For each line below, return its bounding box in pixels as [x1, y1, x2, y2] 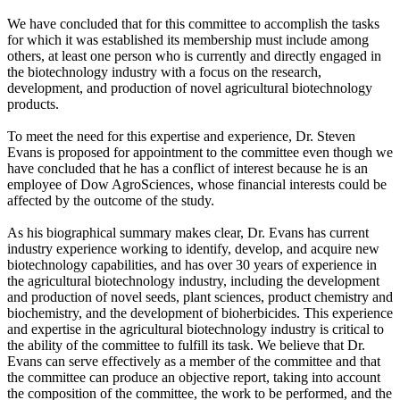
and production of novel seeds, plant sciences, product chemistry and [7, 288, 393, 304]
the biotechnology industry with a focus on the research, [7, 63, 321, 79]
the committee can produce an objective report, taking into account [7, 369, 380, 385]
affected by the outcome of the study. [7, 192, 214, 208]
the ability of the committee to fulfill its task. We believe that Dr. [7, 337, 365, 353]
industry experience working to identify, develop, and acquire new [7, 240, 379, 256]
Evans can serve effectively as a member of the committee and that [7, 353, 380, 369]
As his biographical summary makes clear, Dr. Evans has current [7, 224, 369, 240]
